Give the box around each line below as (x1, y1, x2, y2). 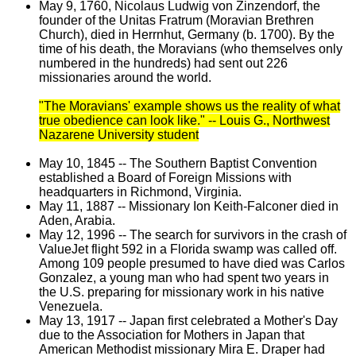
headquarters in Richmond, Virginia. (38, 184, 242, 199)
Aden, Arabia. (38, 213, 115, 227)
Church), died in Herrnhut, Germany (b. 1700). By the (38, 27, 335, 41)
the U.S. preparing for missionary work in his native (38, 284, 324, 299)
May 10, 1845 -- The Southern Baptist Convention (38, 156, 317, 170)
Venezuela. (38, 299, 103, 313)
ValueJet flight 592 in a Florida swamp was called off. (38, 242, 337, 256)
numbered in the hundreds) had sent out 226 (38, 56, 288, 70)
